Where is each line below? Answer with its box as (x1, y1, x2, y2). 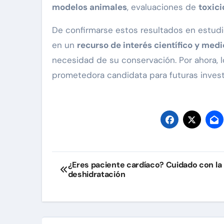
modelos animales (52, 1, 127, 13)
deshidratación (67, 169, 125, 180)
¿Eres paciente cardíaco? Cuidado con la (67, 159, 222, 170)
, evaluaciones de (127, 1, 198, 13)
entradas (51, 192, 119, 212)
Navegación (51, 151, 139, 171)
